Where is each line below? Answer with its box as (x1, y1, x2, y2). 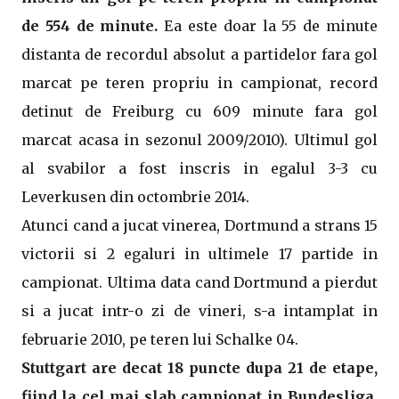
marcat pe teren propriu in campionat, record (21, 74, 378, 92)
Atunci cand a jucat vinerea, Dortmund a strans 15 (21, 216, 378, 234)
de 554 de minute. (21, 17, 159, 35)
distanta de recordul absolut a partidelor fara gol (21, 45, 378, 63)
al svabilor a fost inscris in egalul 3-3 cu (21, 159, 378, 177)
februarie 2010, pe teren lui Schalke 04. (21, 330, 298, 348)
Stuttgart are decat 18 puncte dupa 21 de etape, (21, 359, 378, 377)
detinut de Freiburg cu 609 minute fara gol (21, 102, 378, 120)
